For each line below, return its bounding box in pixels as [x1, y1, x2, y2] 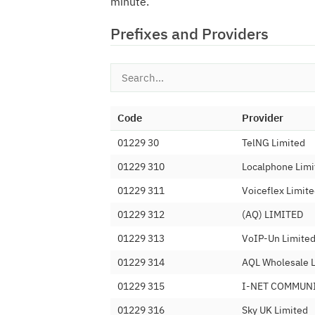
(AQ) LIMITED [242, 208, 303, 221]
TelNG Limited [242, 136, 305, 149]
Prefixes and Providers [110, 23, 269, 44]
